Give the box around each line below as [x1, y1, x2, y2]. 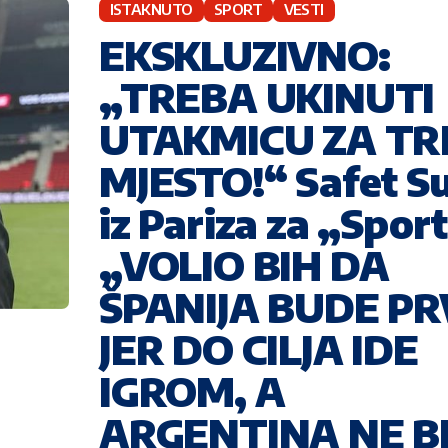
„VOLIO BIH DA [99, 239, 389, 290]
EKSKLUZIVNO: [99, 29, 390, 80]
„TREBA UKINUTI [99, 71, 435, 122]
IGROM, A [99, 365, 285, 416]
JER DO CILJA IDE [99, 323, 418, 374]
